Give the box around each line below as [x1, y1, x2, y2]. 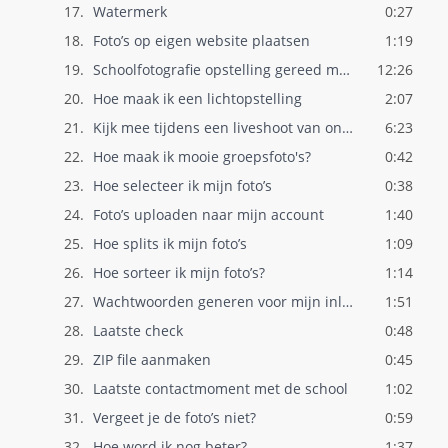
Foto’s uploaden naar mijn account [92, 205, 324, 224]
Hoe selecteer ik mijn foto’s [92, 176, 272, 195]
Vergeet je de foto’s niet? [92, 408, 256, 427]
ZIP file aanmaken [92, 350, 211, 369]
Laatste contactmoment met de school [92, 379, 348, 398]
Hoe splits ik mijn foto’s [92, 234, 247, 253]
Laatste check [92, 321, 183, 340]
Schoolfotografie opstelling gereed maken [338, 60, 350, 79]
